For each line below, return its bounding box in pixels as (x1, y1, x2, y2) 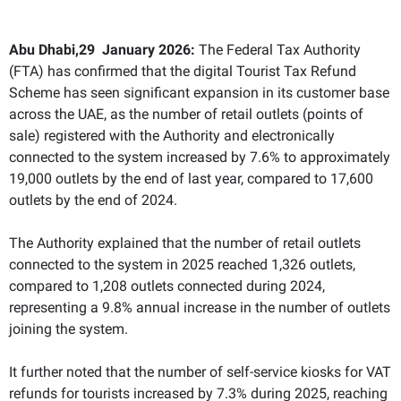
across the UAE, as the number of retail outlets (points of (9, 105, 363, 123)
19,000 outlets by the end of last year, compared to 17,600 (9, 169, 373, 187)
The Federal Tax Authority (195, 40, 361, 58)
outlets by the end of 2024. (9, 191, 177, 209)
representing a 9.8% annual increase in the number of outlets (9, 298, 390, 316)
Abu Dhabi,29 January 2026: (9, 40, 195, 58)
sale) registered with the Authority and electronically (9, 126, 335, 144)
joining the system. (9, 320, 128, 337)
